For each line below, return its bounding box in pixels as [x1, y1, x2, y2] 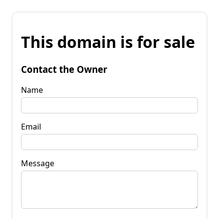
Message [21, 157, 54, 169]
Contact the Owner [21, 63, 107, 75]
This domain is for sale [21, 31, 195, 53]
